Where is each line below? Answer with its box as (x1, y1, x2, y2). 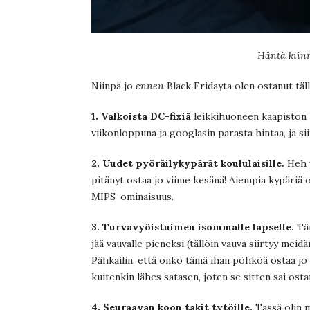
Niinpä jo (91, 79, 133, 92)
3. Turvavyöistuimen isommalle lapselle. (91, 220, 294, 233)
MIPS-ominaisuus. (91, 190, 174, 203)
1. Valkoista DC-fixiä (91, 109, 191, 122)
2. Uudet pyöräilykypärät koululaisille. (91, 156, 284, 170)
